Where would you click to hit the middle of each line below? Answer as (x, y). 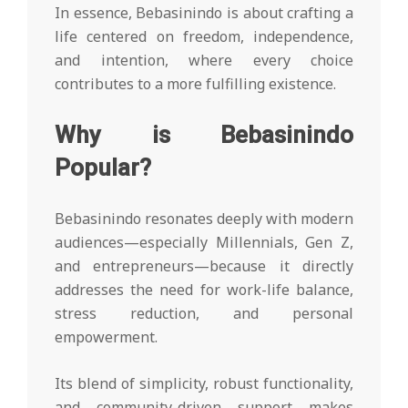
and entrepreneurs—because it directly (204, 266)
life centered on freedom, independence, (204, 37)
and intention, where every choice (204, 61)
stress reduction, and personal (204, 314)
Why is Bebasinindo (204, 135)
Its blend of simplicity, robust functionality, (204, 384)
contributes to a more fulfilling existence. (195, 84)
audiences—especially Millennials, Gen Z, (204, 243)
